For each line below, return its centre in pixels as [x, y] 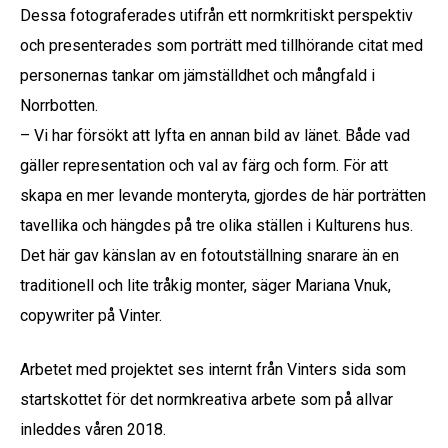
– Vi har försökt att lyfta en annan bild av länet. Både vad [215, 135]
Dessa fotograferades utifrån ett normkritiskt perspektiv [216, 15]
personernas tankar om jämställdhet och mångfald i [197, 75]
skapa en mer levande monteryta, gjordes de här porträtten [223, 195]
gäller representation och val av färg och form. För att [204, 165]
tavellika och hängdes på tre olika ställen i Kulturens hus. [216, 225]
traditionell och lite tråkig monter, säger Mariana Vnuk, [205, 285]
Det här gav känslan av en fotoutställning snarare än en [209, 255]
